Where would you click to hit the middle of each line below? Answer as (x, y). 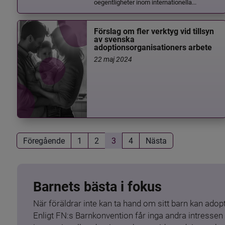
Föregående (44, 141)
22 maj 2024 (113, 59)
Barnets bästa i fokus (97, 187)
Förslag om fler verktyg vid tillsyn (154, 32)
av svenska (115, 40)
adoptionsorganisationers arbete (153, 48)
